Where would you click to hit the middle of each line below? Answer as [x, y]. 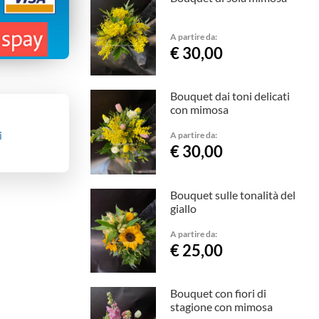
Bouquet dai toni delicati [230, 96]
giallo [183, 208]
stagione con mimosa [221, 307]
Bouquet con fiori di [218, 293]
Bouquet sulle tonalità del [232, 194]
